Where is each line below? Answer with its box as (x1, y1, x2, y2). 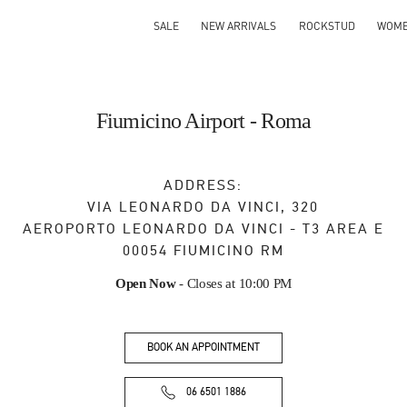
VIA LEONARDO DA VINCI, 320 (87, 198, 320, 216)
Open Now (114, 276, 176, 291)
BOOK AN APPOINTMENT (147, 341, 260, 354)
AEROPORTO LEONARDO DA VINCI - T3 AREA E (22, 220, 384, 238)
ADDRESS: (164, 176, 243, 194)
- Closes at (175, 276, 235, 291)
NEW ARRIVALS (201, 19, 277, 33)
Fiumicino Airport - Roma (95, 109, 312, 133)
